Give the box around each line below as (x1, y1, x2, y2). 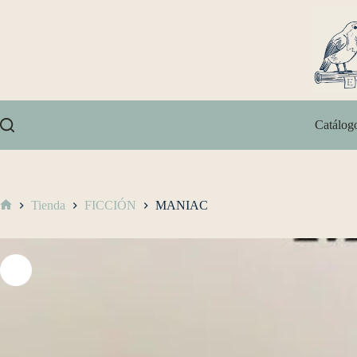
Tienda (31, 198, 65, 213)
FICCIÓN (84, 198, 136, 213)
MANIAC (155, 198, 208, 213)
